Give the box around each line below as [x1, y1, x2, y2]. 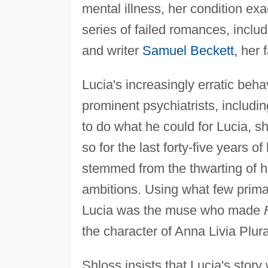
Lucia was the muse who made [81, 202, 264, 218]
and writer [81, 42, 142, 58]
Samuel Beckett [142, 42, 234, 58]
